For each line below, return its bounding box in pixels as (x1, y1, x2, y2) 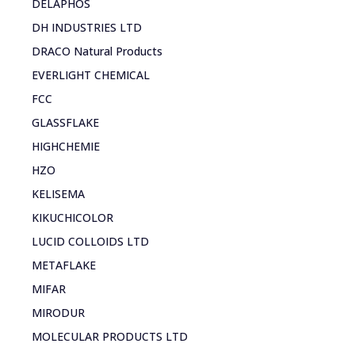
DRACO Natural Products (32, 43, 162, 59)
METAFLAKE (32, 257, 96, 273)
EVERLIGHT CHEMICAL (32, 67, 150, 82)
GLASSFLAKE (32, 114, 99, 130)
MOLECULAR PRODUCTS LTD (32, 328, 188, 344)
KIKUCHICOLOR (32, 209, 113, 225)
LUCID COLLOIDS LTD (32, 233, 149, 249)
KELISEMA (32, 185, 85, 201)
